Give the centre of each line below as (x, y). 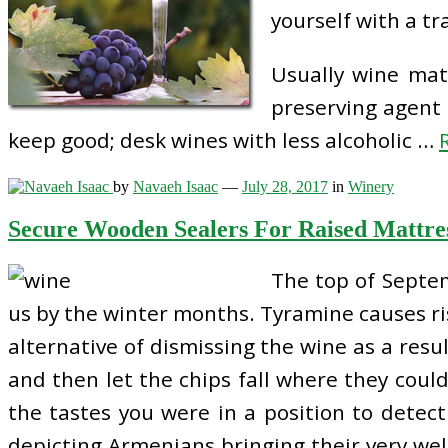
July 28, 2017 (285, 187)
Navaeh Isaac (175, 187)
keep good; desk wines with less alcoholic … (223, 140)
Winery (371, 187)
